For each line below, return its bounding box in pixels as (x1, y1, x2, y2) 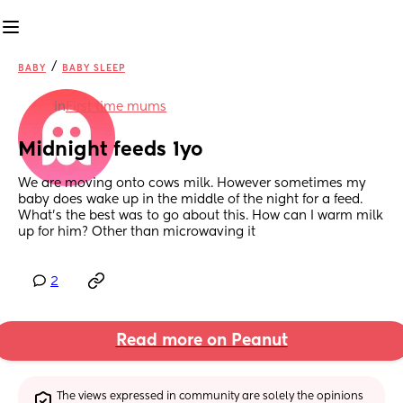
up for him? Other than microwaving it (18, 226, 255, 239)
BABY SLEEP (62, 64, 125, 73)
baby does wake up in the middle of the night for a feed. (18, 193, 363, 207)
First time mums (66, 101, 166, 113)
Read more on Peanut (115, 333, 288, 350)
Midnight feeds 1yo (18, 140, 203, 161)
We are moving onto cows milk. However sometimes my (18, 177, 366, 191)
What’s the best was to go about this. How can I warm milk (18, 210, 383, 223)
